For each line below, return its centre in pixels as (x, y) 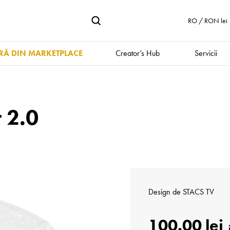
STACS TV (198, 192)
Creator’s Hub (137, 53)
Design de (166, 192)
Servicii (206, 53)
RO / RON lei (208, 21)
